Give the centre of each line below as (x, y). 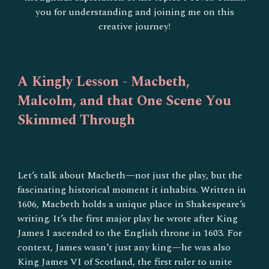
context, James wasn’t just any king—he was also (124, 247)
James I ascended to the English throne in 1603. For (130, 233)
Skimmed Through (77, 120)
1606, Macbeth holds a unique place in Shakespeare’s (132, 204)
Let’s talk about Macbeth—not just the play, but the (130, 175)
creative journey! (134, 26)
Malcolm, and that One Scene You (125, 101)
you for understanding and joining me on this (134, 12)
